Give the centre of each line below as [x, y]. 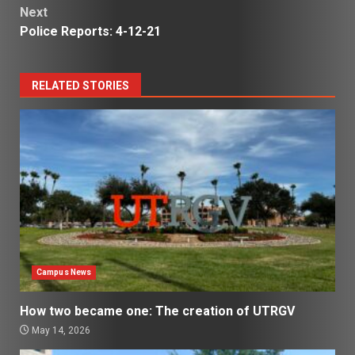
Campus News [64, 272]
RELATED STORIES [80, 85]
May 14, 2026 [60, 330]
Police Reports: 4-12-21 [90, 31]
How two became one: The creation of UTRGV [157, 311]
